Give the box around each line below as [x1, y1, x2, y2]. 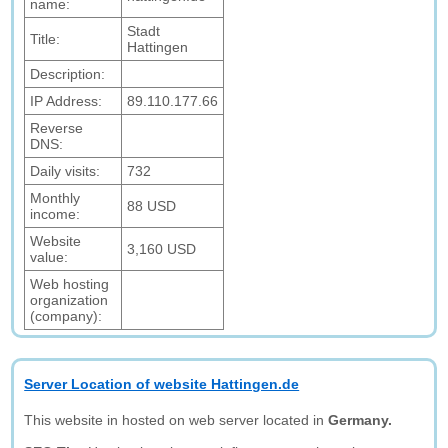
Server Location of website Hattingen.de [24, 376, 300, 392]
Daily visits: [30, 163, 101, 179]
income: [30, 206, 81, 222]
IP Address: [30, 93, 103, 109]
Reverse [30, 120, 84, 136]
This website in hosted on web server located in [24, 412, 329, 428]
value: [30, 249, 69, 265]
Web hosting [30, 276, 110, 292]
